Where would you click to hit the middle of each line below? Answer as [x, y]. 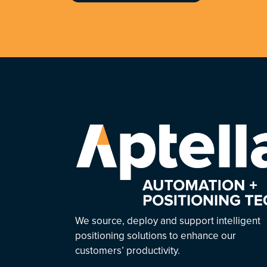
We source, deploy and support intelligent [168, 221]
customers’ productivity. [128, 251]
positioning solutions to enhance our [156, 236]
